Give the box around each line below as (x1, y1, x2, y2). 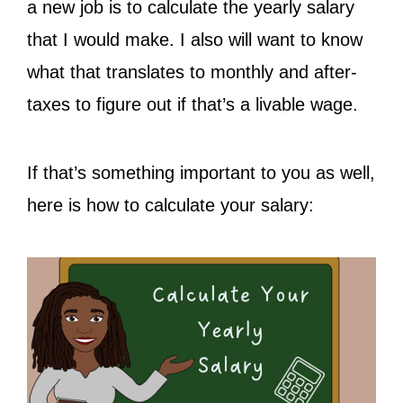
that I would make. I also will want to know (27, 30, 363, 49)
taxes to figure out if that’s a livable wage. (27, 94, 358, 114)
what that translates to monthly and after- (27, 62, 357, 82)
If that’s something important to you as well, (27, 163, 375, 183)
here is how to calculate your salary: (27, 195, 314, 215)
